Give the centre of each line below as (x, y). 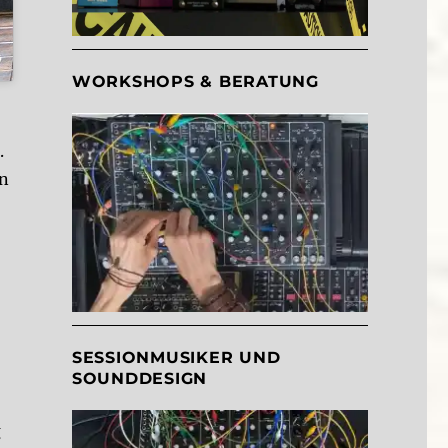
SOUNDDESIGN (139, 379)
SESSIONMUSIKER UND (176, 358)
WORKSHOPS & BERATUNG (195, 81)
